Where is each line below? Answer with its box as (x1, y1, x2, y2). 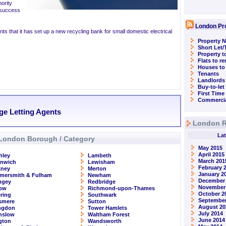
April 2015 (198, 151, 224, 157)
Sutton (88, 198, 106, 204)
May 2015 (198, 145, 222, 151)
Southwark (88, 192, 117, 198)
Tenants (198, 71, 219, 77)
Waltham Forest (88, 211, 130, 217)
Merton (88, 165, 106, 172)
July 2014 (198, 210, 223, 216)
